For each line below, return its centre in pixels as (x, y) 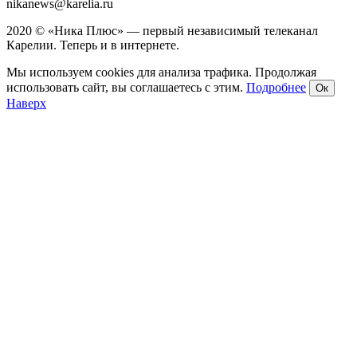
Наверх (26, 104)
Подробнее (276, 88)
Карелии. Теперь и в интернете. (93, 45)
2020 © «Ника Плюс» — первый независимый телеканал (162, 31)
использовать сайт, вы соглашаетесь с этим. (126, 88)
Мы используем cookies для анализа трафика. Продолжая (161, 73)
